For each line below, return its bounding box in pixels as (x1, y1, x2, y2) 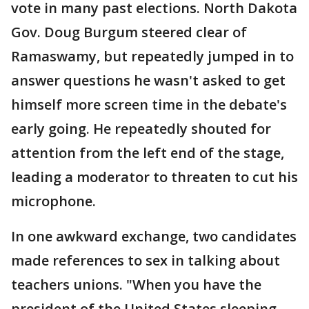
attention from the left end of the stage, (11, 143, 284, 163)
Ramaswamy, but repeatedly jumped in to (11, 47, 294, 66)
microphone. (11, 192, 96, 211)
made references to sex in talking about (11, 251, 280, 270)
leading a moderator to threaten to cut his (11, 168, 298, 187)
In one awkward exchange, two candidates (11, 227, 297, 246)
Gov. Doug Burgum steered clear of (11, 23, 247, 42)
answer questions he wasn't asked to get (11, 71, 286, 90)
